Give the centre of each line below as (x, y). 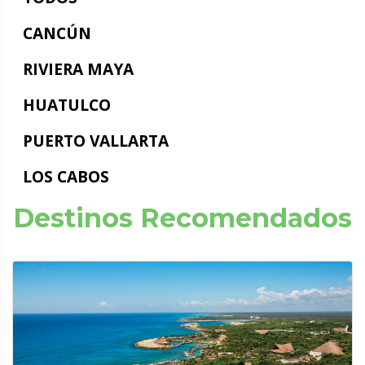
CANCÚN (57, 33)
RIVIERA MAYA (78, 68)
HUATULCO (66, 104)
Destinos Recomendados (182, 218)
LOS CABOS (66, 176)
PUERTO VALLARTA (95, 140)
